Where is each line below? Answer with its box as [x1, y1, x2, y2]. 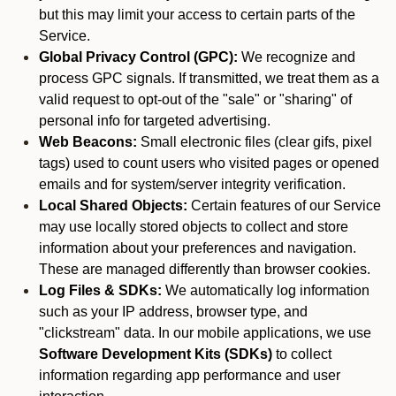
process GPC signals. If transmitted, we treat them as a [39, 71, 379, 86]
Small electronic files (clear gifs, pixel [137, 134, 372, 149]
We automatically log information [162, 283, 369, 298]
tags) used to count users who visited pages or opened [39, 156, 379, 171]
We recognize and [238, 49, 355, 65]
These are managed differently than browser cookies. [39, 262, 370, 277]
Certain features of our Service [187, 198, 381, 213]
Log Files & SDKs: [39, 283, 162, 298]
